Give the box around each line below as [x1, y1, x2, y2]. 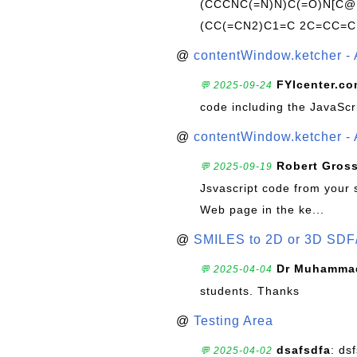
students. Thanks [200, 284, 300, 297]
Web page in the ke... [200, 203, 324, 216]
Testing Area [194, 314, 273, 328]
